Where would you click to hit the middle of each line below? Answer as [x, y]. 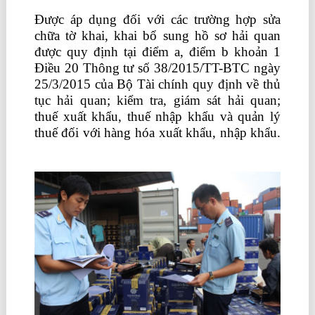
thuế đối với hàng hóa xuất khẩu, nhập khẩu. [157, 133]
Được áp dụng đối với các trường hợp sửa [157, 19]
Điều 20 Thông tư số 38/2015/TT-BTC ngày [157, 68]
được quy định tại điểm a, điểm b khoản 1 [157, 52]
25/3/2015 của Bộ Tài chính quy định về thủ [157, 84]
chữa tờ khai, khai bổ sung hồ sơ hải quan [157, 36]
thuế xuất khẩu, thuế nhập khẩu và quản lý [157, 116]
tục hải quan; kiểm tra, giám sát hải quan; [157, 100]
